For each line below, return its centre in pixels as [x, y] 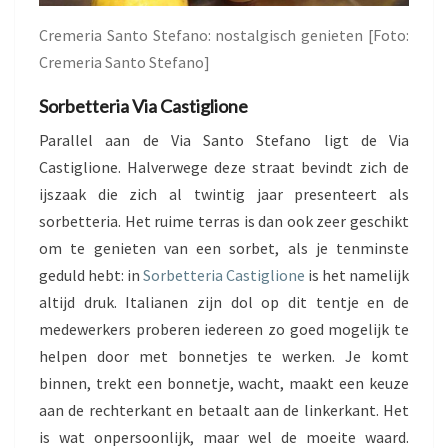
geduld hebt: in [91, 275]
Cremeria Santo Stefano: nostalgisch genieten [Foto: [224, 35]
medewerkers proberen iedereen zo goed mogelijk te [224, 329]
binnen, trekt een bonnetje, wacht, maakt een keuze [224, 383]
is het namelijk [357, 275]
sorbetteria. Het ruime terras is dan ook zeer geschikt [224, 221]
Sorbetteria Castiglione [224, 275]
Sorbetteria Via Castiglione [143, 106]
